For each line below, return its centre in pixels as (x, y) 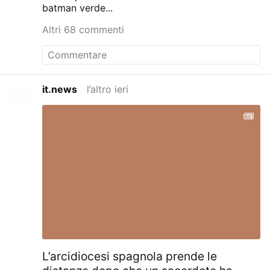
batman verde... (78, 8)
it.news (60, 89)
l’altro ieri (108, 89)
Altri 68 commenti (83, 30)
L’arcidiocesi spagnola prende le (130, 256)
